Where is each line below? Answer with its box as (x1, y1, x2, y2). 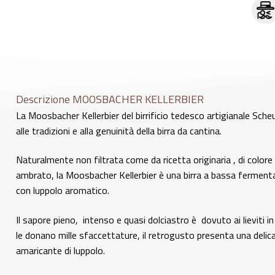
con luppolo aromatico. (16, 183, 109, 198)
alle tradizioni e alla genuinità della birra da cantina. (16, 123, 222, 138)
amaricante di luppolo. (16, 243, 105, 258)
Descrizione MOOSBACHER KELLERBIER (16, 90, 204, 107)
